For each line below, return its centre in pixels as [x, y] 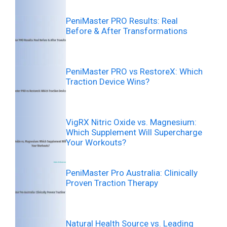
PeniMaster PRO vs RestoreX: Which [134, 71]
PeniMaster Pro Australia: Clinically [132, 173]
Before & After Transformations [127, 31]
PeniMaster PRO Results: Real [122, 21]
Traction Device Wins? [108, 81]
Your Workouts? [96, 142]
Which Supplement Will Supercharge [134, 132]
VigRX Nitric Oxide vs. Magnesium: [131, 122]
